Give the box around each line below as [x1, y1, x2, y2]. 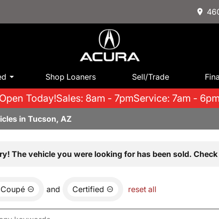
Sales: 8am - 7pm [56, 92, 133, 105]
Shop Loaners [45, 71, 96, 82]
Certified [72, 184, 104, 195]
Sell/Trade [131, 71, 169, 82]
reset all [128, 184, 156, 195]
